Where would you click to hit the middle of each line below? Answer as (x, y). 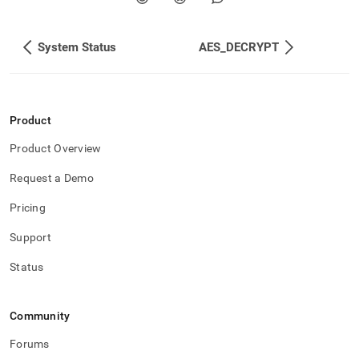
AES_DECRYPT (239, 47)
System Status (77, 47)
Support (30, 237)
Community (40, 316)
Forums (30, 344)
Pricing (28, 208)
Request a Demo (52, 178)
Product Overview (56, 148)
